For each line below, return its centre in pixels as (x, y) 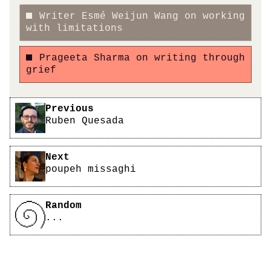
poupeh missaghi (91, 169)
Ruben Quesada (85, 121)
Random (64, 205)
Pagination (39, 103)
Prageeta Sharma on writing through (142, 58)
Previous (70, 109)
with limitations (74, 29)
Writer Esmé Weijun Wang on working (142, 17)
